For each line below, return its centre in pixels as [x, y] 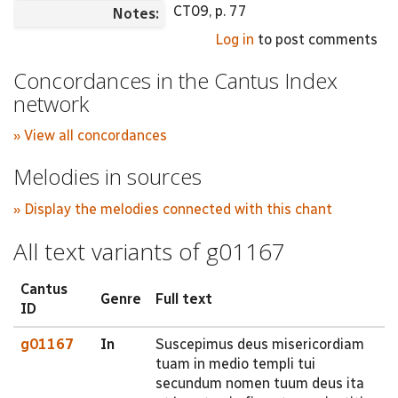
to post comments [316, 39]
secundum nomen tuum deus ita [260, 383]
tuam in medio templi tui [235, 364]
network [51, 103]
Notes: [138, 13]
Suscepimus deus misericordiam [260, 344]
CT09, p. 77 [210, 11]
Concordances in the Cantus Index [175, 80]
